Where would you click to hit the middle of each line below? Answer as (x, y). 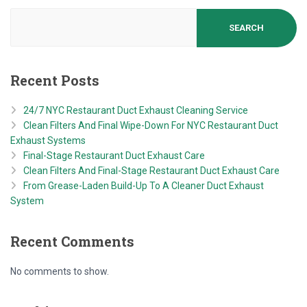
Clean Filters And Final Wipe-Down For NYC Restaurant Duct (151, 125)
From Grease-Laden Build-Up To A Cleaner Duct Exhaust (144, 185)
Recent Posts (55, 80)
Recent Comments (72, 241)
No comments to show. (60, 271)
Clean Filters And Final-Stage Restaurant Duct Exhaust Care (151, 170)
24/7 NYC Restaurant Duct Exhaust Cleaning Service (136, 110)
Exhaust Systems (48, 140)
